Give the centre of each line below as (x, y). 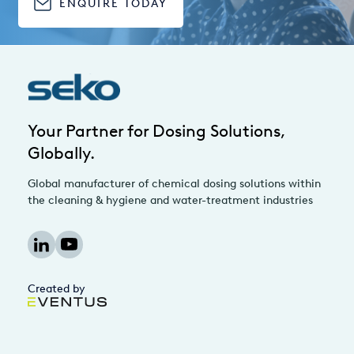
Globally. (61, 153)
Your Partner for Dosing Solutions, (157, 131)
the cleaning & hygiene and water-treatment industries (170, 200)
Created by (56, 289)
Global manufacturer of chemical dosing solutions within (174, 184)
